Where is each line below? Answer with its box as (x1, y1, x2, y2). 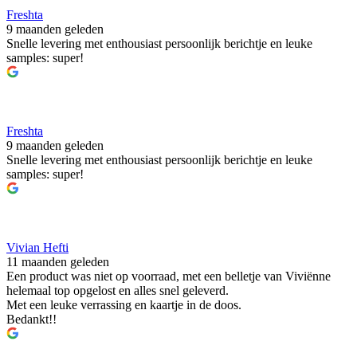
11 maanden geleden (6, 255, 109, 269)
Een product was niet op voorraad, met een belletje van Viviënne (6, 269, 331, 284)
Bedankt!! (6, 312, 57, 327)
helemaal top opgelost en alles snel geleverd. (6, 284, 229, 298)
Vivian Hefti (6, 241, 69, 255)
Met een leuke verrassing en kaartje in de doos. (6, 298, 241, 312)
